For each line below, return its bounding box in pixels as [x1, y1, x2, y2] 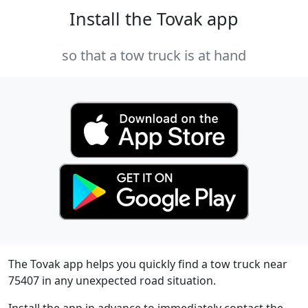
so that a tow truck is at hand [62, 46, 246, 65]
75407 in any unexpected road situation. [8, 273, 216, 289]
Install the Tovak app [69, 7, 239, 31]
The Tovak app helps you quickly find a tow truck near [8, 256, 287, 272]
